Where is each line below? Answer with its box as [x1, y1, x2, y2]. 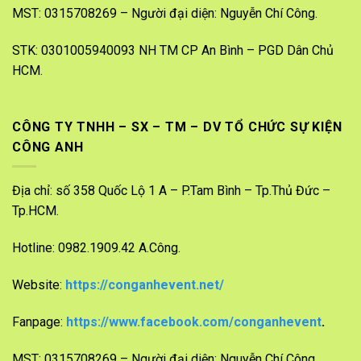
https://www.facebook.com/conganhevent [66, 313, 322, 330]
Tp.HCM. [12, 203, 59, 219]
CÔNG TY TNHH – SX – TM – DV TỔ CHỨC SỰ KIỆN [12, 118, 342, 135]
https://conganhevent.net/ [65, 277, 224, 293]
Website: [12, 277, 65, 293]
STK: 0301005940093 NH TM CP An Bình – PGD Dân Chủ [12, 43, 334, 59]
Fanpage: [12, 313, 66, 330]
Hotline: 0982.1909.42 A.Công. [12, 240, 180, 256]
